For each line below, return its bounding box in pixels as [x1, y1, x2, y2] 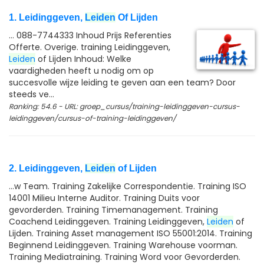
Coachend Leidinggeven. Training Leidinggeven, [9, 216, 207, 227]
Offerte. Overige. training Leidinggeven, [9, 41, 170, 53]
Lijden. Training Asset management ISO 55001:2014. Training [9, 227, 252, 239]
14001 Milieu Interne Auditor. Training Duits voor [9, 192, 200, 204]
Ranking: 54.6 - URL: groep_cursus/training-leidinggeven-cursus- [9, 101, 240, 111]
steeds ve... [9, 88, 54, 100]
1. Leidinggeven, [9, 12, 85, 22]
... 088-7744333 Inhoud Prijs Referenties [9, 29, 171, 41]
